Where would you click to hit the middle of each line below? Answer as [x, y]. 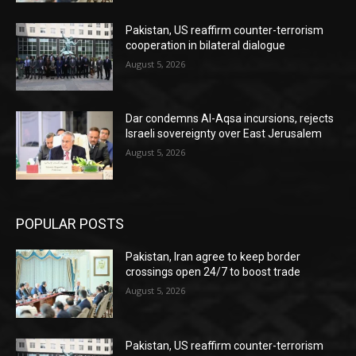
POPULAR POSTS [70, 223]
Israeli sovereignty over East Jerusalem [224, 134]
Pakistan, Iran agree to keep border [213, 256]
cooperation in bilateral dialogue [206, 45]
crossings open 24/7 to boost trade [213, 271]
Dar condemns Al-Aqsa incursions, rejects [230, 119]
